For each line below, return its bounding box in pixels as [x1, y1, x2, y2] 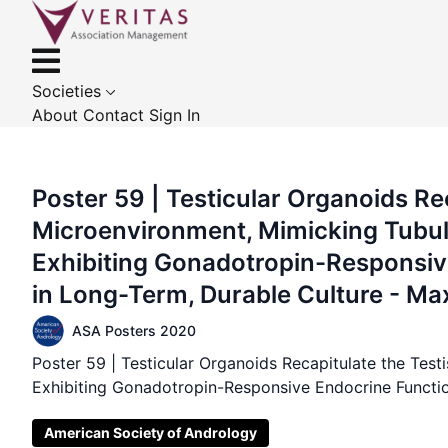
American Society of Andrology [44, 424, 257, 441]
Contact [83, 105, 149, 125]
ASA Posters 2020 [72, 322, 196, 339]
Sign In [149, 105, 200, 125]
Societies [32, 81, 106, 101]
